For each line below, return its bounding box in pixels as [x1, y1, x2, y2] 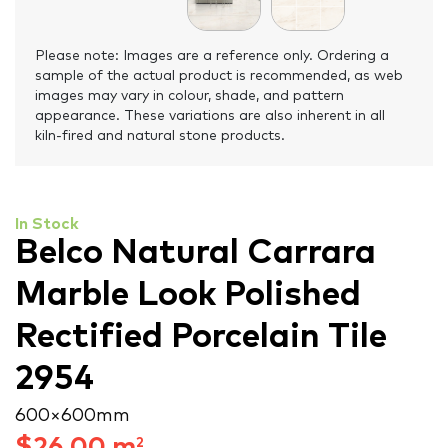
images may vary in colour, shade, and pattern [35, 89, 344, 104]
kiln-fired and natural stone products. [35, 129, 285, 144]
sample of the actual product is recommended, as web [35, 69, 403, 84]
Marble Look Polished [15, 278, 361, 313]
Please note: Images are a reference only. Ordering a [35, 49, 389, 64]
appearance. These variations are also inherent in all [35, 109, 385, 124]
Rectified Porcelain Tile [15, 320, 387, 355]
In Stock [15, 216, 79, 233]
